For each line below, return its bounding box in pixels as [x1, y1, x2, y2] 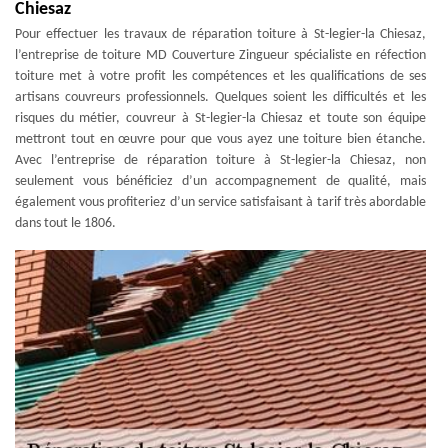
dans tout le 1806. [15, 216, 116, 231]
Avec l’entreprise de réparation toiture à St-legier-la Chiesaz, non [15, 153, 426, 168]
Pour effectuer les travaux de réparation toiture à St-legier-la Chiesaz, [15, 27, 426, 42]
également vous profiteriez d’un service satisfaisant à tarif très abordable [15, 195, 426, 210]
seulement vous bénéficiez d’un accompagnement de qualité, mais [15, 174, 426, 189]
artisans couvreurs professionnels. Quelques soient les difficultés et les [15, 90, 426, 105]
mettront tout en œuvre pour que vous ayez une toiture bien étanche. [15, 132, 426, 147]
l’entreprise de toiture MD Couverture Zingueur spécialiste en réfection [15, 48, 426, 63]
